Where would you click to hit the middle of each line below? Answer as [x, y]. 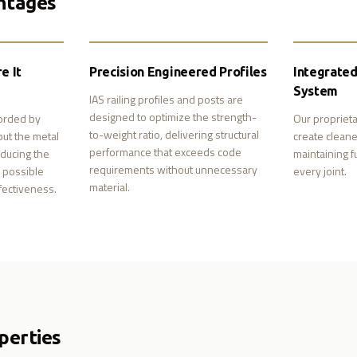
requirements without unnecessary [173, 169]
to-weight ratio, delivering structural [174, 134]
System [316, 91]
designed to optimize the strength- [173, 117]
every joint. [320, 171]
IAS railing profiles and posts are [166, 99]
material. [110, 187]
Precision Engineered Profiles [178, 72]
